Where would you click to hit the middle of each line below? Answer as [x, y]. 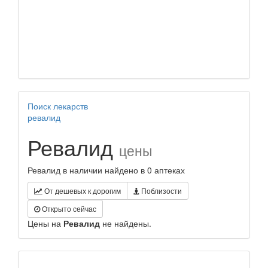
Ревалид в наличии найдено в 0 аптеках [106, 170]
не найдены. [126, 223]
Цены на [45, 223]
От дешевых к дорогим [82, 191]
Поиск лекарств [58, 106]
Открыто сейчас [68, 209]
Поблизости [161, 191]
